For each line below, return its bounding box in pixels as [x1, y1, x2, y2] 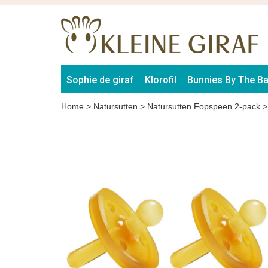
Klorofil [145, 74, 176, 86]
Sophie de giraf [66, 74, 134, 86]
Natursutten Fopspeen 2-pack [147, 102, 260, 111]
